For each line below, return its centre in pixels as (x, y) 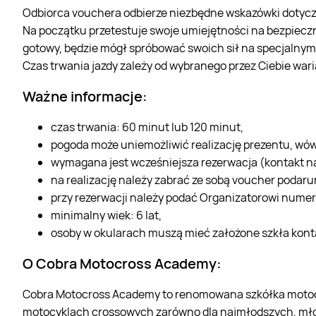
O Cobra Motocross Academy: (122, 263)
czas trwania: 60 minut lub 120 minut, (147, 127)
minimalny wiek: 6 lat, (106, 215)
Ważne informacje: (85, 96)
